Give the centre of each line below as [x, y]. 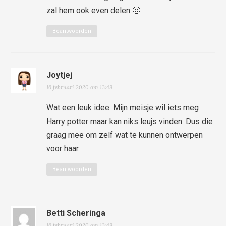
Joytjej [60, 75]
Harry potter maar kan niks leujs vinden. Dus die [130, 121]
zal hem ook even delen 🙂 [94, 10]
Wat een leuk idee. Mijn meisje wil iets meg [123, 107]
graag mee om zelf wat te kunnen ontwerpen [125, 135]
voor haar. [63, 148]
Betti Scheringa [76, 213]
